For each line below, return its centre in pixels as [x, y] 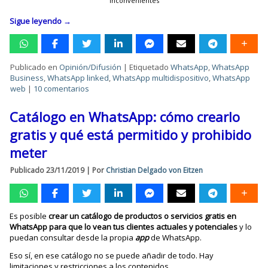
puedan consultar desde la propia [73, 238]
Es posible [29, 216]
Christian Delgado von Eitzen [155, 170]
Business [27, 78]
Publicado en [34, 67]
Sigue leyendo [37, 21]
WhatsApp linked [78, 78]
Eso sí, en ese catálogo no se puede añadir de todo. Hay [112, 256]
